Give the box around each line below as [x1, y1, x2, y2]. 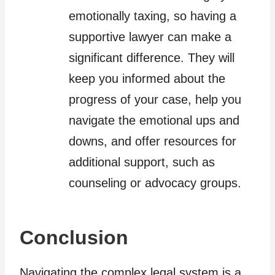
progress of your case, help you [69, 92, 241, 106]
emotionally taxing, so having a [69, 9, 236, 23]
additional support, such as [69, 155, 215, 169]
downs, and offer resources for [69, 134, 236, 148]
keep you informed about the [69, 71, 225, 85]
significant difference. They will [69, 50, 234, 64]
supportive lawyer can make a [69, 29, 231, 44]
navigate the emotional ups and [69, 113, 239, 127]
